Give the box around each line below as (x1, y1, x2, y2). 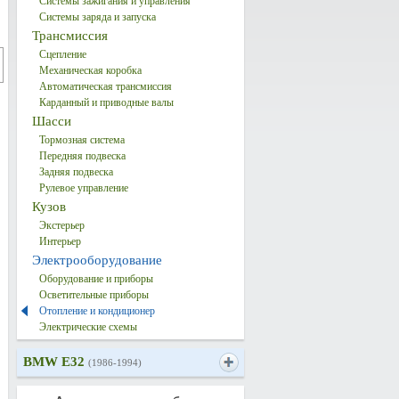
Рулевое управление (38, 182, 128, 194)
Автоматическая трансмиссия (38, 80, 172, 93)
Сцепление (38, 48, 86, 61)
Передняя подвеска (38, 150, 126, 162)
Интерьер (38, 235, 81, 248)
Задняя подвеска (38, 166, 113, 178)
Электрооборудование (31, 253, 162, 267)
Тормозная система (38, 134, 125, 146)
